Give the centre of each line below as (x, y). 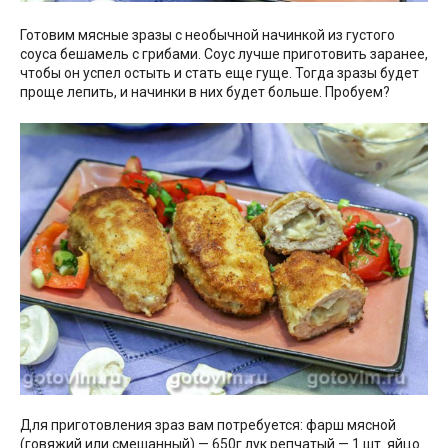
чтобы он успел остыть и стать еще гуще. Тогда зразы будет (219, 73)
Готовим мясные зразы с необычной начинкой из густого (207, 35)
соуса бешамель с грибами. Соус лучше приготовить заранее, (224, 54)
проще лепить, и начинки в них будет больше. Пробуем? (205, 92)
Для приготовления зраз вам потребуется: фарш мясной (208, 425)
